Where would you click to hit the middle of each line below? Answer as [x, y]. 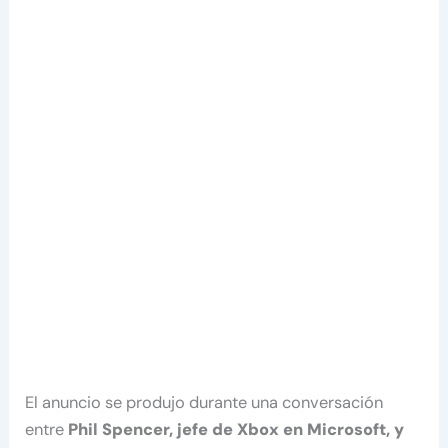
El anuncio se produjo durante [136, 402]
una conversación [317, 402]
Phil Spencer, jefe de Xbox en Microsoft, [229, 429]
